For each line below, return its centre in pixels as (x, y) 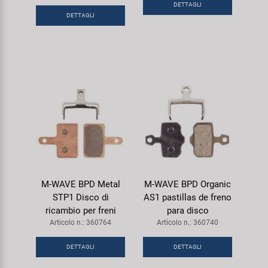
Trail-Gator (34, 41)
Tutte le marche (45, 105)
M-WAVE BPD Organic (188, 184)
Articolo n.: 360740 (188, 222)
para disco (188, 210)
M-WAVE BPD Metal (80, 184)
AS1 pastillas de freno (188, 197)
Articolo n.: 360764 (80, 222)
